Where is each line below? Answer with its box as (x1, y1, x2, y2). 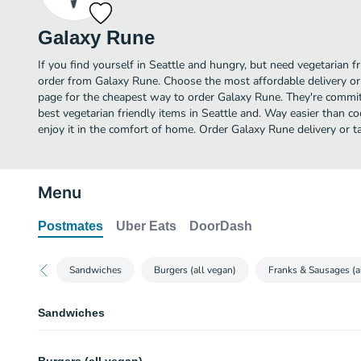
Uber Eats (116, 219, 176, 233)
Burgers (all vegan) (154, 263, 236, 276)
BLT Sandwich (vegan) (38, 337, 168, 355)
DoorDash (189, 219, 252, 233)
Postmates (38, 219, 103, 233)
